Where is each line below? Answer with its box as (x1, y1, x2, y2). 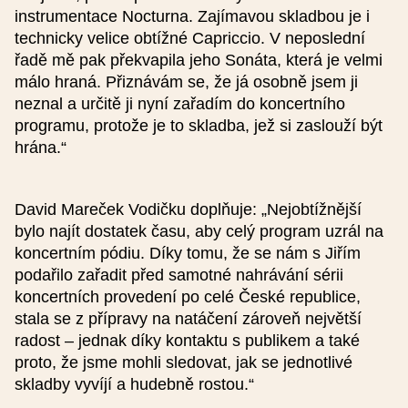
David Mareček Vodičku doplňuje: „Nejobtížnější (15, 200, 362, 219)
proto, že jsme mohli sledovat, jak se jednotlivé (15, 353, 352, 372)
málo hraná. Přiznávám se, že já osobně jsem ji (15, 73, 358, 91)
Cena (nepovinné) (124, 159, 284, 182)
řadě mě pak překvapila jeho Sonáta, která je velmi (15, 51, 382, 69)
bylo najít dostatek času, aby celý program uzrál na (15, 222, 383, 240)
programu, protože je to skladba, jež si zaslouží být (15, 117, 382, 135)
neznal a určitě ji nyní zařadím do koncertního (15, 95, 345, 113)
